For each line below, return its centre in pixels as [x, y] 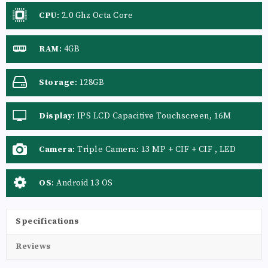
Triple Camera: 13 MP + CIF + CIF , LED [156, 149]
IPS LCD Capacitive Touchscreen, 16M [154, 116]
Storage [57, 82]
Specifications [47, 221]
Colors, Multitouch [77, 128]
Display [56, 116]
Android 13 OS [85, 183]
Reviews [33, 246]
